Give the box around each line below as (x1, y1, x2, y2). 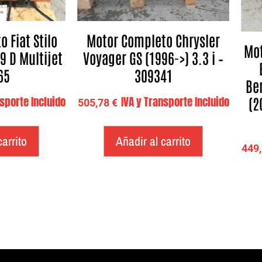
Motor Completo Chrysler (87, 30, 220, 49)
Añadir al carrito (116, 133, 191, 150)
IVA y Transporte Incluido (120, 94, 229, 110)
